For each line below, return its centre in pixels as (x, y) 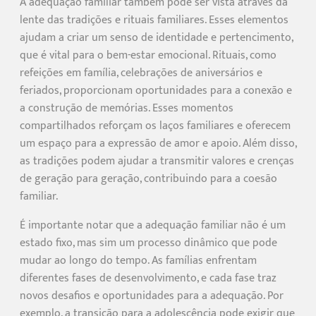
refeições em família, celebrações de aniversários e (141, 73)
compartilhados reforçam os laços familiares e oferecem (155, 126)
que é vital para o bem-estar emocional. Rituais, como (148, 55)
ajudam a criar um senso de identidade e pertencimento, (156, 37)
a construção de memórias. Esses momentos (127, 108)
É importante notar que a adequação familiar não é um (153, 225)
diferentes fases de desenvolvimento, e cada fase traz (148, 278)
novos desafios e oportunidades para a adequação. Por (152, 296)
